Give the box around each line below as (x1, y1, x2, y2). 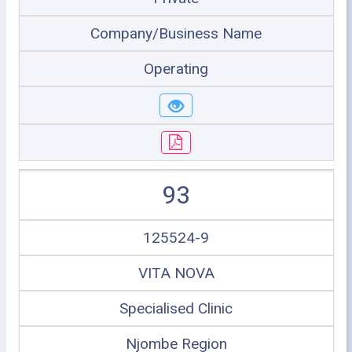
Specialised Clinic (119, 299, 233, 317)
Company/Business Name (90, 24, 262, 42)
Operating (144, 60, 208, 78)
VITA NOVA (137, 264, 214, 282)
